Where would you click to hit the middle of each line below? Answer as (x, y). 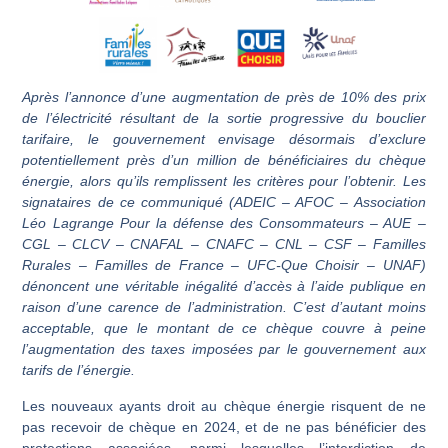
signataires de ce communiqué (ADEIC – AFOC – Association (224, 202)
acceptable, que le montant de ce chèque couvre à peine (224, 328)
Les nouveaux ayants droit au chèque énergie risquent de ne (224, 405)
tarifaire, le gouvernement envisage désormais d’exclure (224, 139)
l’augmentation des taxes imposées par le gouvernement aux (224, 349)
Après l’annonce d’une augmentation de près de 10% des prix (224, 97)
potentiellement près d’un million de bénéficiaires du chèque (224, 160)
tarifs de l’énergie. (79, 370)
